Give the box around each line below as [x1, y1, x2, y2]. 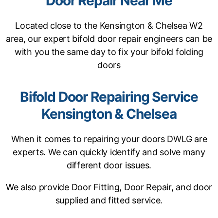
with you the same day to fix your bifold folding [14, 47, 204, 57]
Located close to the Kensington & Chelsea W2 [15, 20, 203, 31]
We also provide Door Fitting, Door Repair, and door [5, 182, 213, 192]
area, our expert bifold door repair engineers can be [6, 34, 212, 44]
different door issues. [66, 160, 152, 170]
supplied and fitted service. [55, 195, 163, 205]
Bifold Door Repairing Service [19, 89, 199, 105]
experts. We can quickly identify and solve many [13, 147, 205, 157]
